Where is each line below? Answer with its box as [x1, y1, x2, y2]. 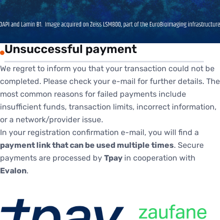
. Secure [174, 140, 204, 150]
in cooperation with [124, 153, 195, 163]
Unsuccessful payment [4, 42, 137, 56]
